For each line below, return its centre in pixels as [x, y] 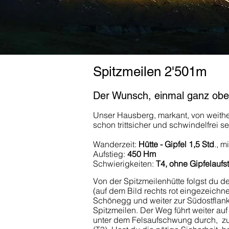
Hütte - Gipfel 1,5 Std [176, 144]
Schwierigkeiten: [124, 164]
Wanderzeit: [116, 144]
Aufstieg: [110, 154]
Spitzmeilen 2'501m [150, 72]
